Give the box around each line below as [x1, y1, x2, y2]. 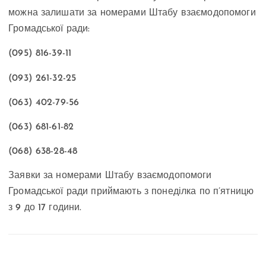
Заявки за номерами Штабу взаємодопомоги [8, 170, 212, 180]
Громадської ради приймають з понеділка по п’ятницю [8, 186, 254, 197]
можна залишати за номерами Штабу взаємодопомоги [8, 8, 256, 18]
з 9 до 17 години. [8, 202, 82, 213]
